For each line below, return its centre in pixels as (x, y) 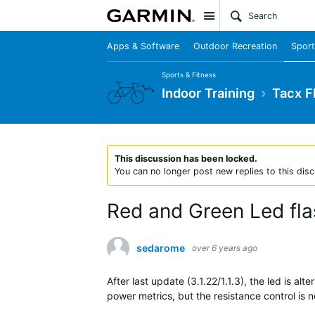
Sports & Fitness (189, 75)
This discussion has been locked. (186, 159)
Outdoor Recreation (235, 46)
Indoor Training (208, 92)
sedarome (161, 248)
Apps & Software (143, 46)
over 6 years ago (225, 248)
